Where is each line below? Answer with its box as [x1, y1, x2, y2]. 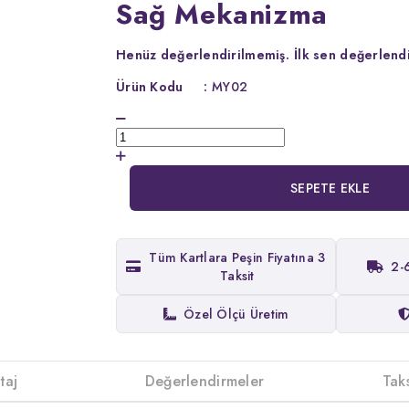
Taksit [219, 266, 255, 285]
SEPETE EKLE [289, 178, 371, 197]
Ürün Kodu [116, 77, 184, 96]
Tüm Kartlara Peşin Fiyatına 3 [149, 247, 326, 267]
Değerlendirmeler [144, 370, 265, 392]
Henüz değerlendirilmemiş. [116, 45, 289, 64]
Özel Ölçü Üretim [184, 304, 289, 323]
